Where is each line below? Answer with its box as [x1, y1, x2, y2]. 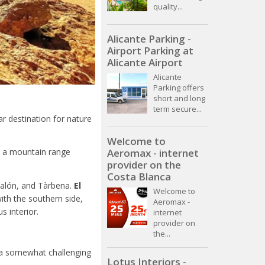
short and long [153, 93, 205, 104]
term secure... [153, 104, 202, 115]
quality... [153, 1, 183, 12]
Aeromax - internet [107, 146, 199, 160]
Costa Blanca [107, 170, 171, 184]
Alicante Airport [107, 56, 183, 70]
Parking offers [153, 82, 204, 93]
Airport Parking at [107, 44, 193, 58]
